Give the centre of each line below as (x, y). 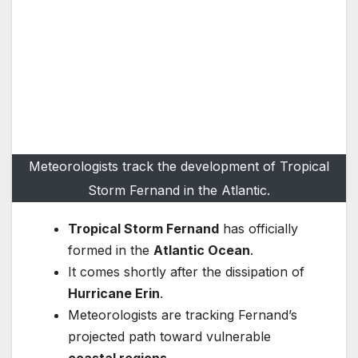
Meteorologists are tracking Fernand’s (183, 315)
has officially (259, 229)
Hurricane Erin (114, 294)
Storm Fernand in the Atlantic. (179, 191)
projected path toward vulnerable (169, 337)
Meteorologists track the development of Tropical (179, 167)
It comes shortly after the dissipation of (186, 272)
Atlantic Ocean (202, 251)
